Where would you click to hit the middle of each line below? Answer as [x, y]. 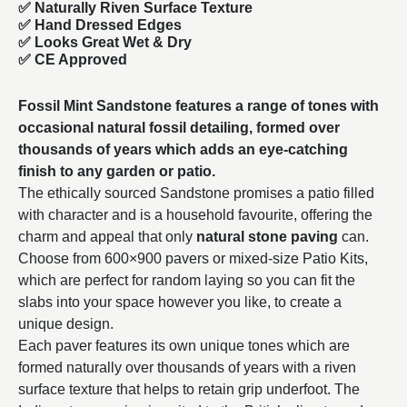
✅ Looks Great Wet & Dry [105, 42]
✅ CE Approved [73, 59]
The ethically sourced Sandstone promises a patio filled [196, 193]
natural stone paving [267, 236]
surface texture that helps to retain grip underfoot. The [189, 389]
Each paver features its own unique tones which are [184, 345]
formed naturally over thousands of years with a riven [187, 367]
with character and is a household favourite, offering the [195, 214]
